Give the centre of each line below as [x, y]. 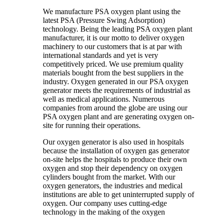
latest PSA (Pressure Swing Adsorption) [104, 20]
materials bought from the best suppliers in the [113, 73]
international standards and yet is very [100, 55]
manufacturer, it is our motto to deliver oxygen [114, 38]
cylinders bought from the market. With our [109, 177]
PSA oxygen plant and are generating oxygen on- [118, 117]
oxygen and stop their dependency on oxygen [113, 168]
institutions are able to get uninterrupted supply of [118, 195]
